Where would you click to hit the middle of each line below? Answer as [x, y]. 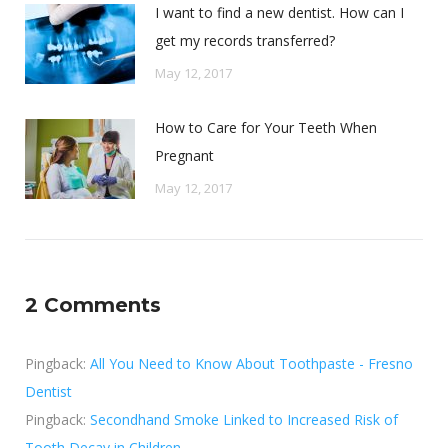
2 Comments [93, 304]
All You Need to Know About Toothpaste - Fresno [251, 363]
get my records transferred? [245, 40]
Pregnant [184, 155]
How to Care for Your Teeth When [266, 127]
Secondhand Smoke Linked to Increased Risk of [244, 419]
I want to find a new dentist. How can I [279, 12]
